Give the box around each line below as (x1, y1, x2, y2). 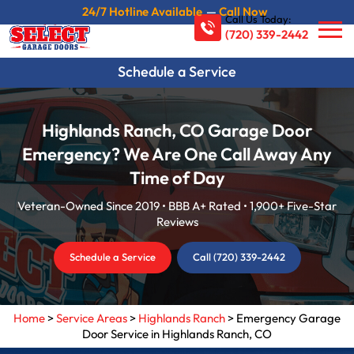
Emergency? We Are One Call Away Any (22, 143, 332, 168)
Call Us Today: (225, 13, 292, 26)
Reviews (156, 214, 198, 231)
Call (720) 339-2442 (192, 250, 285, 265)
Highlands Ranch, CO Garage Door (41, 119, 313, 144)
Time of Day (129, 167, 225, 191)
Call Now (219, 4, 268, 21)
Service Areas (56, 311, 127, 327)
